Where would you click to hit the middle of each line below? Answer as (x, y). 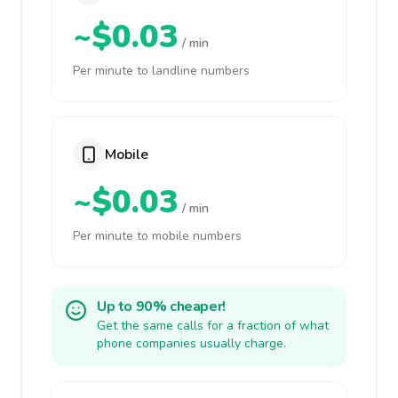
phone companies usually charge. (191, 343)
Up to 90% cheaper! (161, 306)
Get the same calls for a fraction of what (213, 326)
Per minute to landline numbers (161, 71)
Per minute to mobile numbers (157, 236)
